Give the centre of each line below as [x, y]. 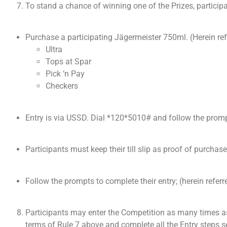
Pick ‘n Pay [65, 74]
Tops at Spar [68, 62]
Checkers [62, 86]
